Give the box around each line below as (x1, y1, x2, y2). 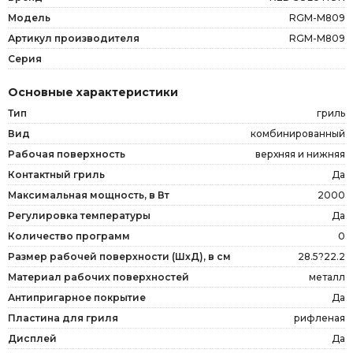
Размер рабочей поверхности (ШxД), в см (8, 250, 231, 262)
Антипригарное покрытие (8, 291, 146, 303)
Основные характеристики (8, 84, 178, 99)
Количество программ (8, 229, 130, 242)
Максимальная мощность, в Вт (8, 188, 169, 201)
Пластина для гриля (8, 311, 118, 324)
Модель (8, 11, 50, 24)
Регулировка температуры (8, 209, 150, 221)
